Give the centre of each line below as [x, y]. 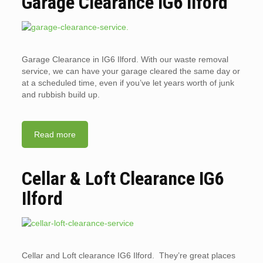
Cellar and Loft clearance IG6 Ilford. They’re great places [128, 256]
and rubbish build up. [60, 95]
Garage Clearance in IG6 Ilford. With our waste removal [125, 60]
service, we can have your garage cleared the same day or [131, 71]
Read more [55, 135]
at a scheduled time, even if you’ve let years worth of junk [128, 83]
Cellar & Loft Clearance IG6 [122, 179]
